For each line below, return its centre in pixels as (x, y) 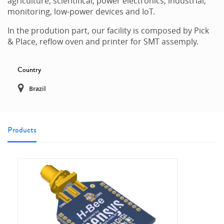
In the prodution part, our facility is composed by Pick (108, 30)
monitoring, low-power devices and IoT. (81, 11)
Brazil (37, 88)
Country (29, 70)
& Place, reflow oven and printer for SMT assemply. (103, 41)
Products (22, 129)
